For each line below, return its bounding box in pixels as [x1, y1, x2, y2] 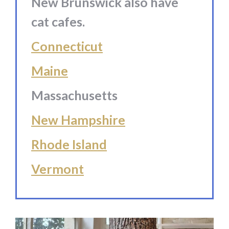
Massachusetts [31, 87, 118, 103]
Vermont [31, 161, 84, 177]
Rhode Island [31, 136, 107, 152]
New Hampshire [31, 112, 125, 128]
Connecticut [31, 38, 103, 54]
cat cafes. [31, 14, 85, 30]
